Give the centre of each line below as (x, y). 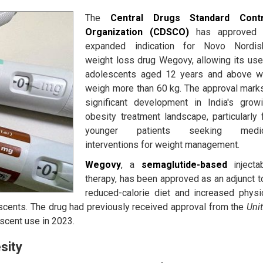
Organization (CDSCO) (137, 32)
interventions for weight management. (163, 145)
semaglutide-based (184, 165)
